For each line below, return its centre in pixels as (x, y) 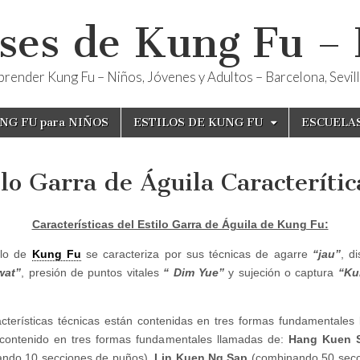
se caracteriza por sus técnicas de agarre (196, 254)
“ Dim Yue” (194, 272)
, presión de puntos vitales (92, 272)
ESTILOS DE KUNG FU (198, 123)
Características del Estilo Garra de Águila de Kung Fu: (180, 224)
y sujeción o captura (281, 272)
